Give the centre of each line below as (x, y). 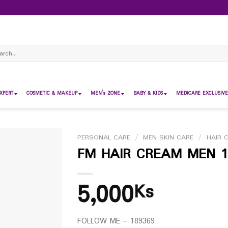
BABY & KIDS (148, 93)
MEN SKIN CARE (168, 138)
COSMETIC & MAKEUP (52, 93)
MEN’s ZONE (105, 93)
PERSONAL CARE (104, 138)
